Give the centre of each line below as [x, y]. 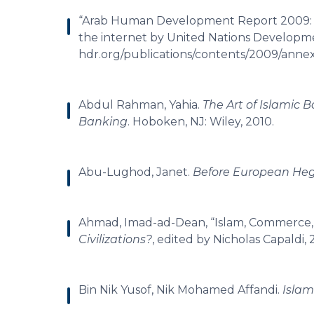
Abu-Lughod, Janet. [136, 172]
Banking [103, 122]
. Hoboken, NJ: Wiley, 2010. [201, 122]
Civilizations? [115, 239]
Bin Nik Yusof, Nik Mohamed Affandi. [180, 290]
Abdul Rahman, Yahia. [141, 105]
